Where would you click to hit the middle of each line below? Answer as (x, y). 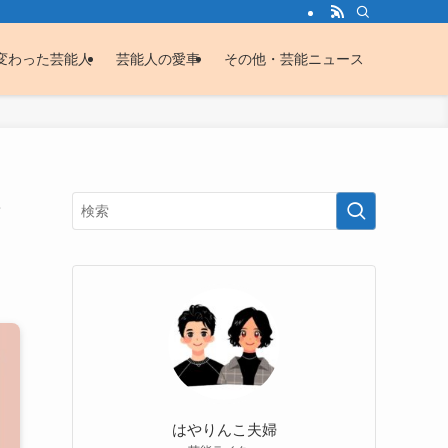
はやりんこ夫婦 (224, 429)
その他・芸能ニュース (294, 59)
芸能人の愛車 (158, 59)
